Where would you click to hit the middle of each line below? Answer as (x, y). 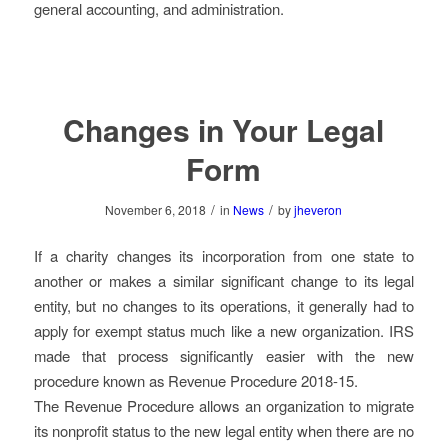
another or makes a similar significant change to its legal (224, 280)
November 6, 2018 (156, 210)
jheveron (318, 210)
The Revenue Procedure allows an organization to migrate (224, 405)
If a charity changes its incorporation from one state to (224, 255)
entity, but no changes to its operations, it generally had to (224, 305)
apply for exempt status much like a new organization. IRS (224, 330)
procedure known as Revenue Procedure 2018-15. (195, 380)
